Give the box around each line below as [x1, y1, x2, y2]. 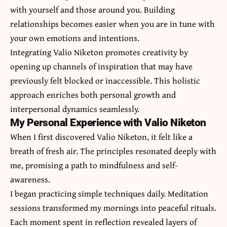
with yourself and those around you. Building [10, 3, 175, 16]
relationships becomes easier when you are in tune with [10, 17, 215, 30]
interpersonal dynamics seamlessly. [10, 102, 139, 115]
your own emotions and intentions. [10, 31, 139, 44]
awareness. [10, 172, 50, 185]
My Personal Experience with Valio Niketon [10, 116, 206, 129]
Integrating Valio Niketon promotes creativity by [10, 45, 188, 58]
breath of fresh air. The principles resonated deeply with [10, 144, 216, 157]
